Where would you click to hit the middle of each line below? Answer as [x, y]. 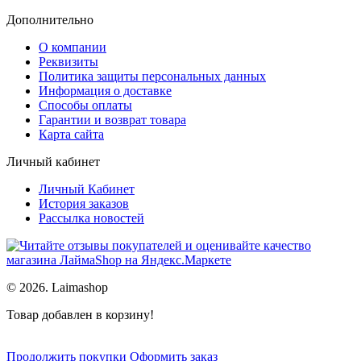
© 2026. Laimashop [57, 287]
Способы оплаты [85, 105]
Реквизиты [68, 61]
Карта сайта [71, 134]
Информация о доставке [105, 90]
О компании [73, 47]
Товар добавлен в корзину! [80, 314]
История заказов [84, 203]
